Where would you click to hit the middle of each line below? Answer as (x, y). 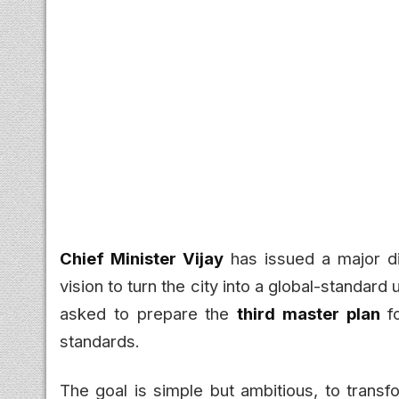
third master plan (309, 313)
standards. (100, 341)
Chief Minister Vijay (142, 258)
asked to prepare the (149, 313)
